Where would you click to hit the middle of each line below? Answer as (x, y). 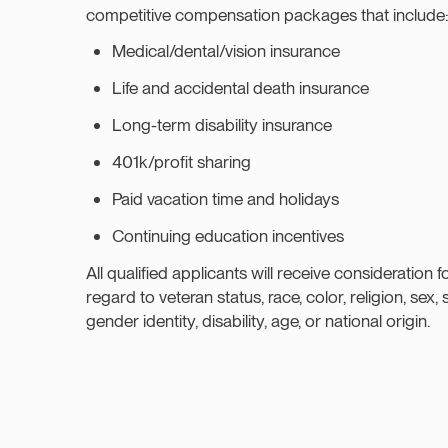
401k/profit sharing (181, 162)
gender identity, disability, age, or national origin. (257, 321)
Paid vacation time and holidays (225, 199)
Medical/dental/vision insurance (225, 51)
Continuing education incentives (227, 236)
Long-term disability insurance (221, 125)
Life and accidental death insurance (240, 88)
